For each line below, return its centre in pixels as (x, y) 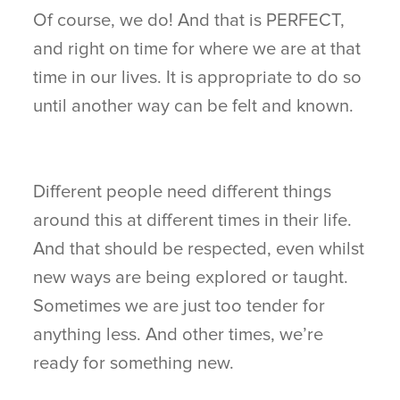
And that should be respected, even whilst (199, 248)
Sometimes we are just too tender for (179, 305)
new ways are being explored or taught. (191, 277)
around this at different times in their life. (193, 220)
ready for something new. (134, 362)
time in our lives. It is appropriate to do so (198, 77)
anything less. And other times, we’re (179, 334)
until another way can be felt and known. (194, 105)
